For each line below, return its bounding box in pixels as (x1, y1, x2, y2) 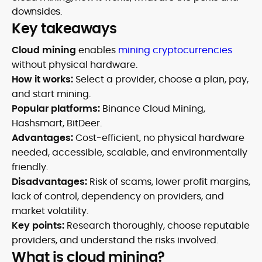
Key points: (12, 219, 67, 232)
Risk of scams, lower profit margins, (89, 175, 250, 188)
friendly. (12, 160, 48, 174)
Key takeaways (12, 19, 117, 38)
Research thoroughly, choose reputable (67, 219, 250, 232)
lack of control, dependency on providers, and (12, 189, 224, 203)
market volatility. (12, 204, 88, 218)
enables (76, 43, 118, 57)
